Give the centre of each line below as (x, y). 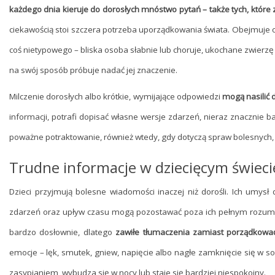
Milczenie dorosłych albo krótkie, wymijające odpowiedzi (116, 96)
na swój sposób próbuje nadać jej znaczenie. (93, 70)
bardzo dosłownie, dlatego (63, 232)
